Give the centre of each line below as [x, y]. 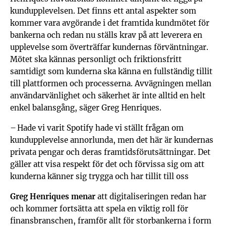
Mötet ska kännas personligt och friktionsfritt [96, 59]
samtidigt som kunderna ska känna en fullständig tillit [111, 71]
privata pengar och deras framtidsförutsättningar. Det [110, 152]
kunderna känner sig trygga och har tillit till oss [99, 176]
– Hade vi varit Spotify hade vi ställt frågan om [97, 128]
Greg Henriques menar [53, 196]
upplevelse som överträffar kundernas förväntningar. [109, 47]
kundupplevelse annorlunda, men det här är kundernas [112, 140]
